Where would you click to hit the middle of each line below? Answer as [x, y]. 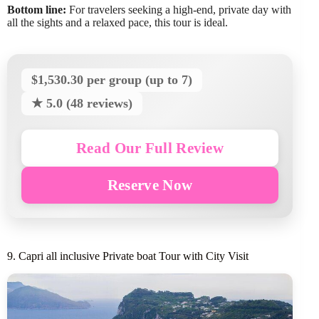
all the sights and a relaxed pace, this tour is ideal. [117, 23]
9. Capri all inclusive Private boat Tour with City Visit [128, 256]
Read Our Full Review [150, 148]
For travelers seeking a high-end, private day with [179, 10]
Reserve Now [150, 185]
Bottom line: [37, 10]
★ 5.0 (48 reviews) [82, 104]
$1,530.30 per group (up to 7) [112, 80]
